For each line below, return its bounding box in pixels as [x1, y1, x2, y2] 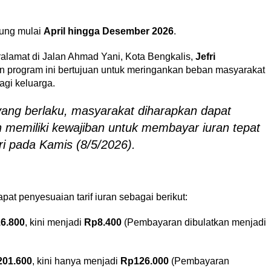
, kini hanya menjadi [31, 256, 120, 266]
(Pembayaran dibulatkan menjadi [121, 217, 266, 227]
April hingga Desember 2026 [43, 26, 174, 36]
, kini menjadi [24, 217, 84, 227]
